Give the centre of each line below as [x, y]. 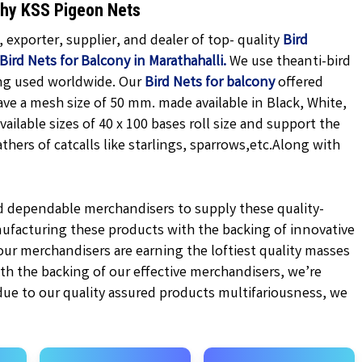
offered [299, 83]
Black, [286, 104]
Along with [307, 146]
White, [327, 104]
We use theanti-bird [289, 62]
